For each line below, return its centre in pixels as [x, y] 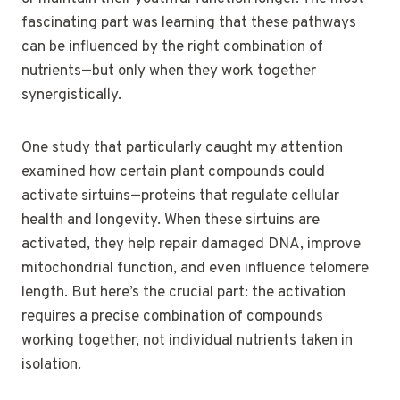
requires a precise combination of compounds [172, 317]
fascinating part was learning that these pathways [189, 23]
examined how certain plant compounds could [173, 172]
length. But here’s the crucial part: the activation [183, 292]
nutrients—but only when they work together [169, 71]
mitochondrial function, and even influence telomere [195, 268]
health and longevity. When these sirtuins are [171, 220]
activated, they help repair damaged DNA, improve [191, 244]
